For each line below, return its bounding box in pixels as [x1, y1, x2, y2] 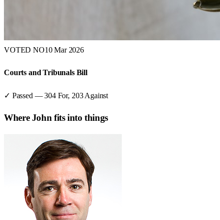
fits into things [52, 112, 108, 123]
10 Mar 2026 [44, 46, 84, 55]
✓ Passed [4, 91, 33, 100]
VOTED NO [4, 46, 45, 55]
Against [84, 91, 109, 100]
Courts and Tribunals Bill [4, 68, 87, 77]
